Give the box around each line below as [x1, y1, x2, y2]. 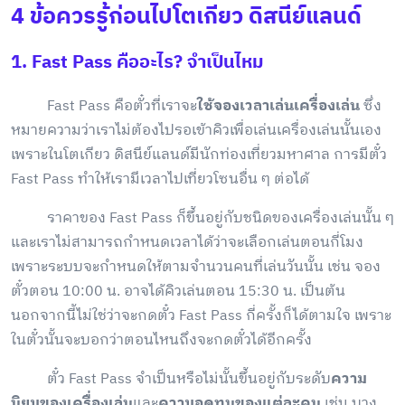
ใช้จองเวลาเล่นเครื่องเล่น [197, 93, 360, 118]
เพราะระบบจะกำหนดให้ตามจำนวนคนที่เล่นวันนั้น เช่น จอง [11, 254, 381, 279]
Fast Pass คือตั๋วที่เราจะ [11, 93, 197, 118]
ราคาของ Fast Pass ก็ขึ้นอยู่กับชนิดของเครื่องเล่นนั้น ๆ [11, 205, 394, 231]
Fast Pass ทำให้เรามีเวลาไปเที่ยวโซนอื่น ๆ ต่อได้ [11, 166, 309, 192]
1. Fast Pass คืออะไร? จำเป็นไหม [11, 47, 263, 78]
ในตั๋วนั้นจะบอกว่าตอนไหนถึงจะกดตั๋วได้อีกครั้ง [11, 327, 312, 353]
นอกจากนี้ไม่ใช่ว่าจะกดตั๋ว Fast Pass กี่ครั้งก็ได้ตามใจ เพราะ [11, 303, 391, 328]
